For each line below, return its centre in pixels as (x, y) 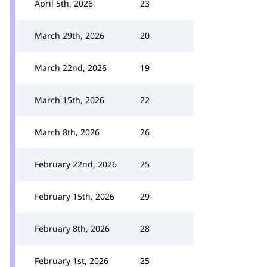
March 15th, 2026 (69, 100)
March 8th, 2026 (67, 132)
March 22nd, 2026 (71, 68)
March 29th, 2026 (69, 35)
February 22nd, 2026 (76, 164)
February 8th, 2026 (72, 229)
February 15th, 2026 (74, 196)
